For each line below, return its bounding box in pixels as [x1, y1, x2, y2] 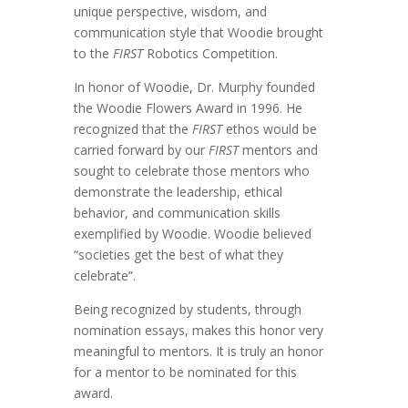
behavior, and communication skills [73, 203, 280, 221]
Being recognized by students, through [73, 300, 301, 318]
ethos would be [221, 119, 317, 138]
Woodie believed [213, 224, 311, 242]
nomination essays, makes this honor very [73, 321, 323, 339]
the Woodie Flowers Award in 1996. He [73, 98, 302, 117]
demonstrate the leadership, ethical [73, 182, 282, 200]
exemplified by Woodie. [73, 224, 214, 242]
